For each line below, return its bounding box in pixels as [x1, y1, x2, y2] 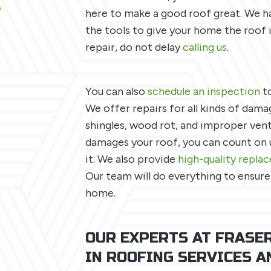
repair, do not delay [85, 41, 183, 54]
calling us [183, 41, 227, 54]
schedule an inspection [148, 85, 260, 98]
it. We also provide [85, 152, 178, 166]
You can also [85, 85, 148, 98]
